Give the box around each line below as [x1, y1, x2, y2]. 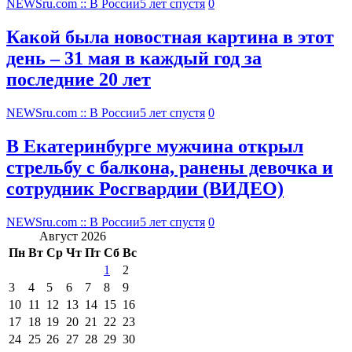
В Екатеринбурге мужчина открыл [6, 136, 303, 157]
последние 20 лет [6, 69, 151, 90]
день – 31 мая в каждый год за [6, 48, 262, 69]
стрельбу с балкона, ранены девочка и [6, 157, 333, 178]
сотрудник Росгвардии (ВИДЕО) [6, 178, 284, 200]
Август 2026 [39, 229, 106, 243]
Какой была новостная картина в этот [6, 27, 334, 48]
